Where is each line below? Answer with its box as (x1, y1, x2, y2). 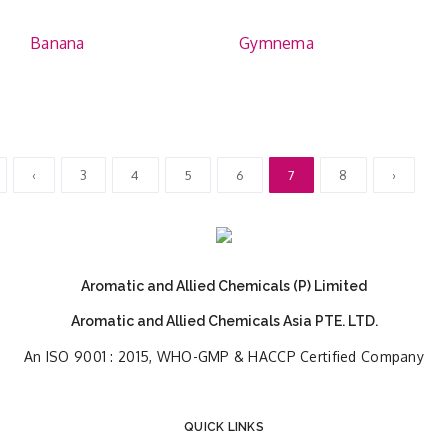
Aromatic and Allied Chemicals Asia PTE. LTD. (70, 313, 378, 329)
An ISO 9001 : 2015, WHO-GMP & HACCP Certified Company (24, 348, 424, 365)
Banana (30, 33, 85, 53)
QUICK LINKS (183, 420, 265, 434)
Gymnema (239, 33, 314, 53)
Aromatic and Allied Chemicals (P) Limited (81, 278, 367, 294)
